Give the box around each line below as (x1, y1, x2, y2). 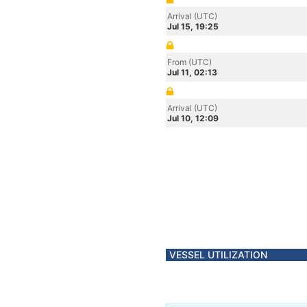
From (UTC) (167, 57, 212, 67)
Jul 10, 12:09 (167, 113, 219, 123)
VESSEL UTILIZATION (169, 249, 267, 260)
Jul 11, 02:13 (167, 67, 217, 77)
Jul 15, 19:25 (167, 21, 219, 32)
